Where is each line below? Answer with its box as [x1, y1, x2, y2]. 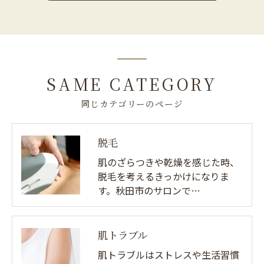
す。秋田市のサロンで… [98, 183, 200, 198]
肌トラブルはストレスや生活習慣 [98, 247, 239, 262]
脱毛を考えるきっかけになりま [98, 169, 229, 184]
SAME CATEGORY [46, 72, 218, 96]
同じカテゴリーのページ [80, 97, 184, 110]
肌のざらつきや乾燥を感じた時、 [98, 155, 239, 170]
